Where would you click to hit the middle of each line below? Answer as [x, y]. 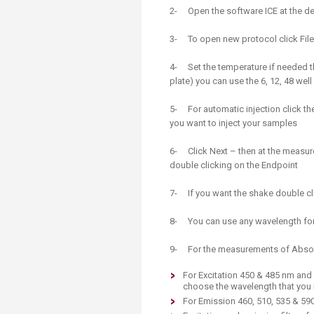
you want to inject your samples [233, 123]
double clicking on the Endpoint [234, 165]
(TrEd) [231, 20]
